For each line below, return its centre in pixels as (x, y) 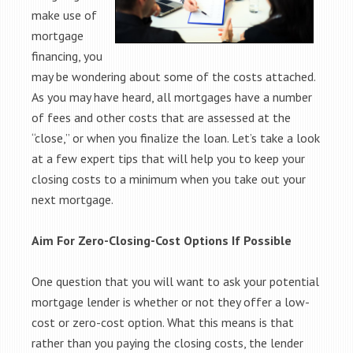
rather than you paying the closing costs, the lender (167, 343)
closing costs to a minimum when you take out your (169, 179)
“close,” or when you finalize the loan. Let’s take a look (176, 138)
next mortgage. (72, 199)
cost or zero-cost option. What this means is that (163, 322)
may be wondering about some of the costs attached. (173, 76)
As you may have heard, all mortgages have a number (172, 97)
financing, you (67, 56)
